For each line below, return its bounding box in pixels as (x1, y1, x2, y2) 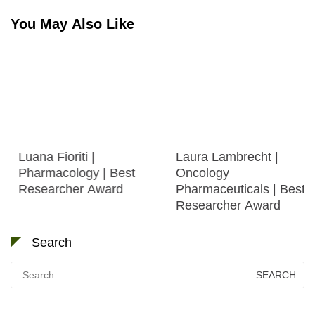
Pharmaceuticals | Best (168, 181, 297, 196)
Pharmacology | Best (11, 165, 127, 180)
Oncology (168, 165, 221, 180)
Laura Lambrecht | (168, 149, 271, 164)
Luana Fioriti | (11, 149, 87, 164)
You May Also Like (11, 15, 134, 32)
